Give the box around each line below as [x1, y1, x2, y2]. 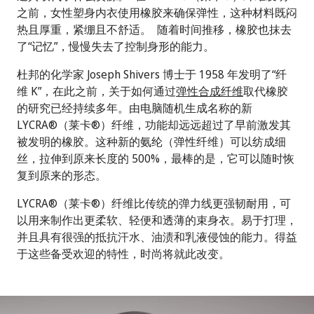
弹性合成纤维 [176, 83, 243, 99]
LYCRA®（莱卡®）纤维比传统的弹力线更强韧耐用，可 [17, 195, 291, 211]
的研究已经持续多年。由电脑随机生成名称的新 [17, 100, 252, 116]
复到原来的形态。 [17, 167, 107, 183]
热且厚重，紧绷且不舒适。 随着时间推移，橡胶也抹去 [17, 21, 292, 37]
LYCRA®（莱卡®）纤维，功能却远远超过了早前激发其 [17, 116, 291, 132]
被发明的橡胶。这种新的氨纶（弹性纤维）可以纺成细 [17, 133, 286, 149]
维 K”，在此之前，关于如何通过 [17, 83, 176, 99]
